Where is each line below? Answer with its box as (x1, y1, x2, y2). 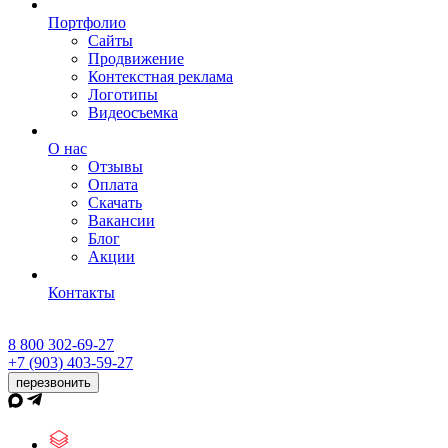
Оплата (88, 176, 138, 193)
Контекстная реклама (88, 68, 233, 85)
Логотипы (88, 86, 158, 103)
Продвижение (88, 50, 184, 67)
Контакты (48, 284, 115, 301)
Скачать (88, 194, 142, 211)
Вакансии (88, 212, 155, 229)
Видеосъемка (88, 104, 178, 121)
